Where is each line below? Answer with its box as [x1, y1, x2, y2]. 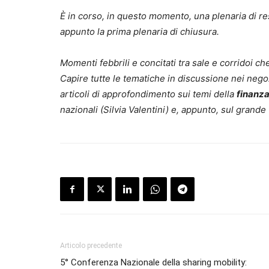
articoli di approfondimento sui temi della [60, 88, 237, 100]
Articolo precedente [60, 241, 122, 250]
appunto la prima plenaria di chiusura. [60, 26, 219, 38]
